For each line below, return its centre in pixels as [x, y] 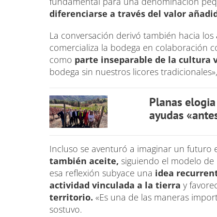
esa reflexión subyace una [101, 173]
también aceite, [85, 161]
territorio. [71, 197]
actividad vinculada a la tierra [116, 185]
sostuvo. [68, 209]
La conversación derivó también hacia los [133, 35]
